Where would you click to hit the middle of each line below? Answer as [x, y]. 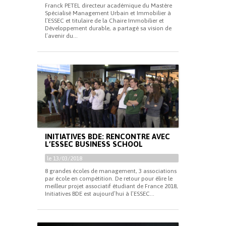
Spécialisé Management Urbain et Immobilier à [108, 13]
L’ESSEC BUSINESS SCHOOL [94, 144]
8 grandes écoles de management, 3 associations [111, 171]
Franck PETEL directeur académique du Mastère [108, 6]
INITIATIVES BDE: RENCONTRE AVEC [107, 136]
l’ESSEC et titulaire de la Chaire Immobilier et [104, 21]
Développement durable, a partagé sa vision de [108, 28]
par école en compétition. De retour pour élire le [109, 179]
